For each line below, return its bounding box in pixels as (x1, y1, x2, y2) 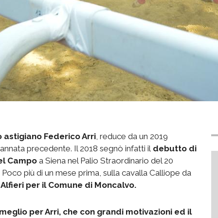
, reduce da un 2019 (96, 131, 168, 141)
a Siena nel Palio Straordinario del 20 (37, 155, 173, 165)
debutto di (151, 143, 197, 153)
